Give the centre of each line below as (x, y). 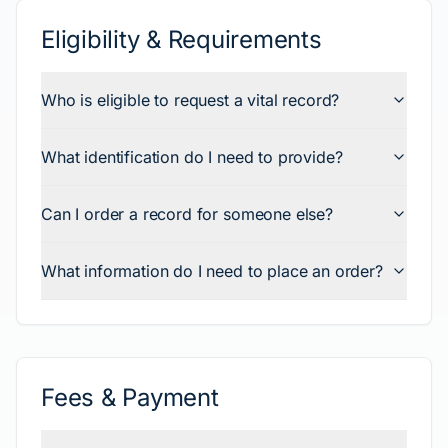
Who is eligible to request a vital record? (190, 100)
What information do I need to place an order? (212, 271)
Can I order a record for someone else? (187, 214)
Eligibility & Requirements (181, 39)
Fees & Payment (130, 397)
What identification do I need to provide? (192, 157)
